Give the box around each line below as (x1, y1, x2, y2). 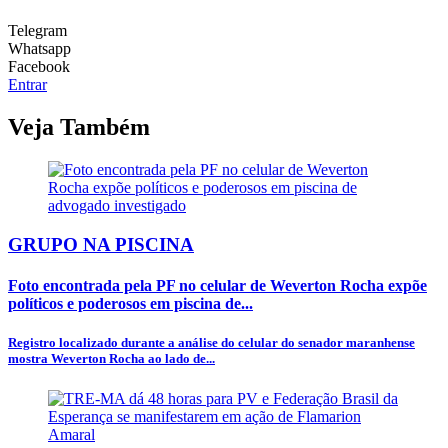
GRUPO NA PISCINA (8, 233, 194, 255)
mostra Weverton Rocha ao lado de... (8, 351, 215, 367)
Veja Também (8, 114, 150, 141)
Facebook (8, 58, 70, 76)
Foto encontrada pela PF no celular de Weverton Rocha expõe (8, 277, 427, 295)
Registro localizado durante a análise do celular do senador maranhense (8, 335, 415, 351)
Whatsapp (8, 40, 71, 58)
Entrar (8, 76, 47, 94)
